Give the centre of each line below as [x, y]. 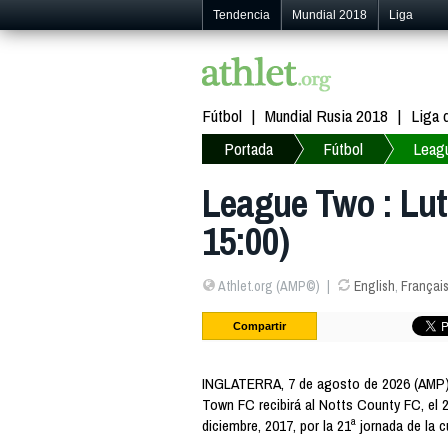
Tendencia [241, 15]
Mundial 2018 [329, 15]
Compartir [259, 325]
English [374, 286]
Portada [248, 148]
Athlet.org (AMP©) [268, 286]
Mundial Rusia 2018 [326, 115]
